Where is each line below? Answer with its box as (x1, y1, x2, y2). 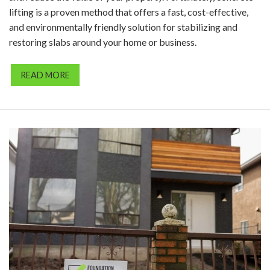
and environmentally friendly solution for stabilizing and (9, 21, 237, 33)
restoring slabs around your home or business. (9, 36, 196, 48)
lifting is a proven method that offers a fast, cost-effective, (9, 6, 248, 18)
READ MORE (20, 70, 70, 81)
